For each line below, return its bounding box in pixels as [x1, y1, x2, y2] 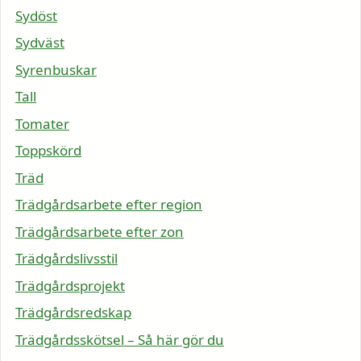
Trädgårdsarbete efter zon [15, 222, 184, 241]
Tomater [15, 114, 69, 133]
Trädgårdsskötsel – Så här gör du [15, 330, 224, 349]
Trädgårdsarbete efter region [15, 195, 202, 214]
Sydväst [15, 33, 64, 52]
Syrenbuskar [15, 60, 97, 79]
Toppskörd [15, 141, 81, 160]
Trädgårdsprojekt [15, 276, 125, 295]
